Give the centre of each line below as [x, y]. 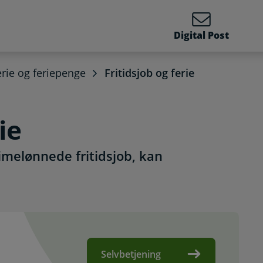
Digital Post [201, 35]
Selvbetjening [131, 254]
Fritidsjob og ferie [149, 73]
